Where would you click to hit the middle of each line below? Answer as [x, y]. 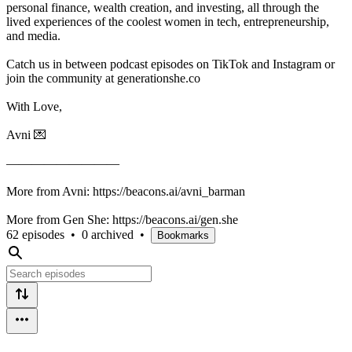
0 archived [108, 234]
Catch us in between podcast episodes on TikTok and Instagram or [170, 64]
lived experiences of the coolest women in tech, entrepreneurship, [168, 21]
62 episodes [35, 234]
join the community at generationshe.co [103, 78]
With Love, [34, 106]
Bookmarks [183, 235]
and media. [33, 35]
